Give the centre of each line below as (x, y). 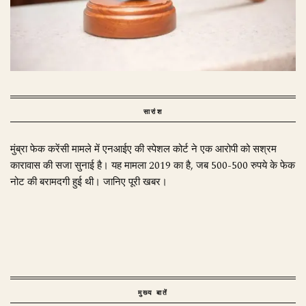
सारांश (153, 111)
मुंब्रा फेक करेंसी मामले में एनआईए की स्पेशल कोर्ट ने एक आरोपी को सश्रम (143, 149)
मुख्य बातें (153, 292)
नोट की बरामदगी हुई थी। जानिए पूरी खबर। (89, 182)
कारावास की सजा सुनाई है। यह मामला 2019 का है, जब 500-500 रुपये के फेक (153, 165)
